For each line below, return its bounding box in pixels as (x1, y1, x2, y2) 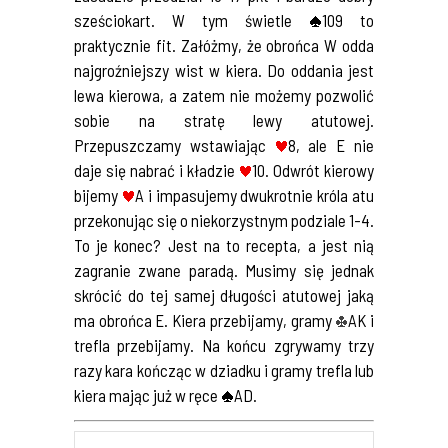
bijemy (74, 185, 122, 205)
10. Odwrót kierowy (252, 160, 374, 180)
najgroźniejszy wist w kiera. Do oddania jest (74, 60, 374, 80)
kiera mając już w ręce (74, 385, 221, 405)
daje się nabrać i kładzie (74, 160, 239, 180)
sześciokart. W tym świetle (74, 10, 309, 30)
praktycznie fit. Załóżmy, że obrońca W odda (74, 35, 374, 55)
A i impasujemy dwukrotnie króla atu (134, 185, 375, 205)
